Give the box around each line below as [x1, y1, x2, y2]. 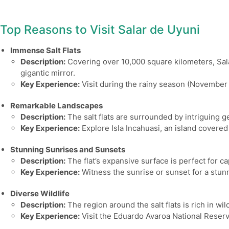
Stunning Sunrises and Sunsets [10, 145, 125, 155]
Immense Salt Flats [10, 45, 81, 56]
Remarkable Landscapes [10, 101, 103, 111]
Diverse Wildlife [10, 189, 70, 199]
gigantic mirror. [20, 68, 75, 78]
